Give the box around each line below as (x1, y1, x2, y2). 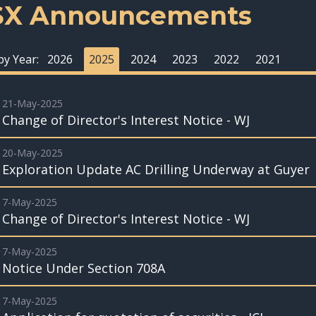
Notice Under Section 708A (2, 260, 165, 276)
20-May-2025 (2, 146, 63, 159)
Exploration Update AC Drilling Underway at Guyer (2, 161, 310, 178)
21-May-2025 (2, 97, 63, 110)
